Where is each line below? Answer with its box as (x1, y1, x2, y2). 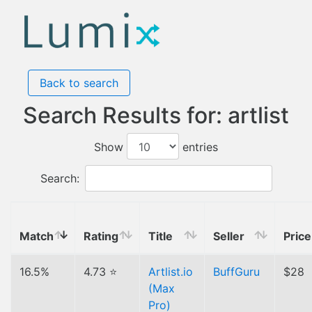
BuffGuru (213, 265, 260, 279)
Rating (84, 229, 118, 243)
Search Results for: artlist (23, 102, 289, 129)
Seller (213, 229, 244, 243)
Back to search (40, 76, 118, 90)
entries (179, 140, 218, 154)
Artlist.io (148, 265, 193, 279)
